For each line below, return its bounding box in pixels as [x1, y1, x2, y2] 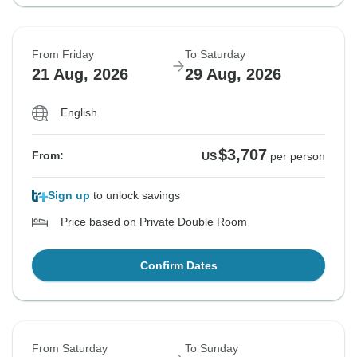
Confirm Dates [139, 259, 218, 273]
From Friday [32, 48, 94, 61]
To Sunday [185, 342, 238, 355]
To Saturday [185, 48, 245, 61]
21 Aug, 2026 [32, 65, 128, 84]
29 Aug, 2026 [185, 65, 281, 84]
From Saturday [32, 342, 108, 355]
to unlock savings [90, 189, 180, 202]
